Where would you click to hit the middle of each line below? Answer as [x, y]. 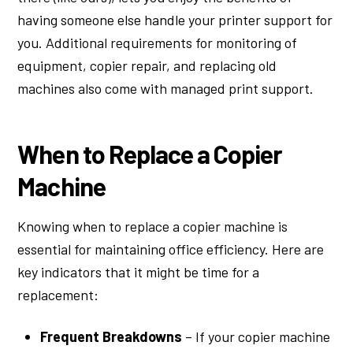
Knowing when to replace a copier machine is [153, 227]
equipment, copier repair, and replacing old [147, 65]
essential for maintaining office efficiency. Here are [171, 249]
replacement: [58, 295]
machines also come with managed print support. [166, 88]
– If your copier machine [256, 336]
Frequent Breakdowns [111, 336]
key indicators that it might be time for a [139, 272]
